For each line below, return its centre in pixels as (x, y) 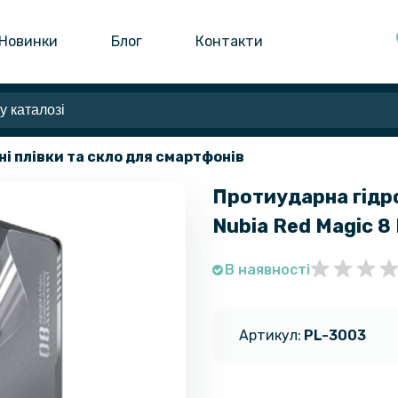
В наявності (267, 269)
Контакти (230, 41)
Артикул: (270, 335)
